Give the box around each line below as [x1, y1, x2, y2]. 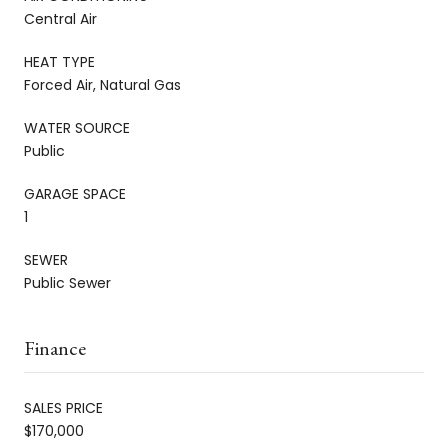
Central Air [24, 8, 97, 29]
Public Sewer [24, 272, 111, 293]
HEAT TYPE [24, 51, 95, 72]
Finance [24, 334, 86, 361]
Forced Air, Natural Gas [24, 74, 181, 95]
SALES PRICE [24, 397, 103, 418]
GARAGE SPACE [24, 183, 126, 204]
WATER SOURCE [24, 117, 130, 138]
